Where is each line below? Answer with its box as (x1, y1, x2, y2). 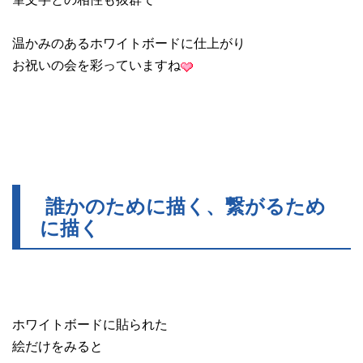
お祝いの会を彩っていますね (12, 55, 181, 75)
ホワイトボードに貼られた (12, 314, 168, 334)
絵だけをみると (12, 336, 103, 356)
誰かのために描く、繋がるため (40, 191, 326, 220)
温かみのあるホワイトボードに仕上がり (12, 33, 246, 53)
